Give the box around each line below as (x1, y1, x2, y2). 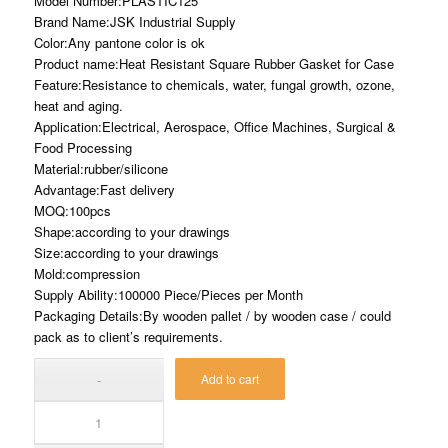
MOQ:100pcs (33, 200, 111, 220)
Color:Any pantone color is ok (33, 32, 205, 52)
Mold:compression (33, 263, 140, 283)
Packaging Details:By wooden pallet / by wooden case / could (33, 305, 391, 325)
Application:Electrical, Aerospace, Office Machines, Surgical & (33, 116, 396, 136)
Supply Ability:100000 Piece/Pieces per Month (33, 284, 303, 304)
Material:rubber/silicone (33, 158, 168, 178)
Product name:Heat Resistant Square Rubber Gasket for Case (33, 53, 394, 73)
